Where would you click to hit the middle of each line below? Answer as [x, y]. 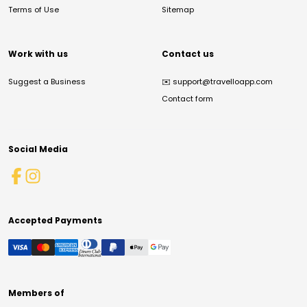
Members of [36, 293]
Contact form [187, 99]
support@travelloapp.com [223, 82]
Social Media [38, 149]
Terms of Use [34, 10]
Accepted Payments [55, 220]
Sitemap [178, 10]
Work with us [38, 54]
